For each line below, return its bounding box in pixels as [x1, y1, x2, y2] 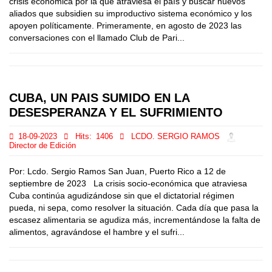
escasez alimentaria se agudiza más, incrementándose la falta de [9, 215, 260, 225]
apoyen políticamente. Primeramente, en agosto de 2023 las [9, 21, 242, 30]
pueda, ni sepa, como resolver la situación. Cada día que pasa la [9, 203, 259, 212]
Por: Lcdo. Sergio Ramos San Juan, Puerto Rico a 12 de [9, 166, 226, 176]
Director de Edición [9, 141, 76, 150]
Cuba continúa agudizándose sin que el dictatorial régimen [9, 191, 234, 200]
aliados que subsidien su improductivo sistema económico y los [9, 8, 252, 18]
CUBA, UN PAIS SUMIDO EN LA [9, 91, 189, 104]
